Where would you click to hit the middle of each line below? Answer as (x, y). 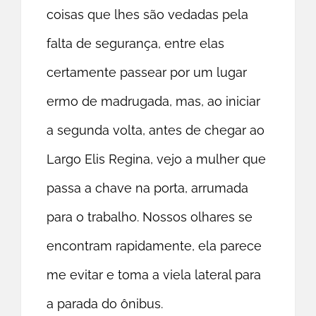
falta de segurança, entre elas (136, 44)
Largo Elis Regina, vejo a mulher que (157, 159)
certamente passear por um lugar (147, 73)
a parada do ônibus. (105, 304)
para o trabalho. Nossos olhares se (150, 217)
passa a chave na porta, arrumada (148, 188)
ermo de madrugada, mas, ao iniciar (154, 102)
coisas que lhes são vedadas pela (148, 15)
